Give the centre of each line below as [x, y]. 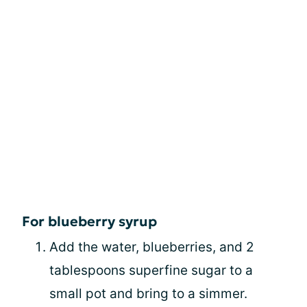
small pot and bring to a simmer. [148, 293]
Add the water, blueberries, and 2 [152, 247]
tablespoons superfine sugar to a [151, 270]
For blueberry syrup [89, 221]
